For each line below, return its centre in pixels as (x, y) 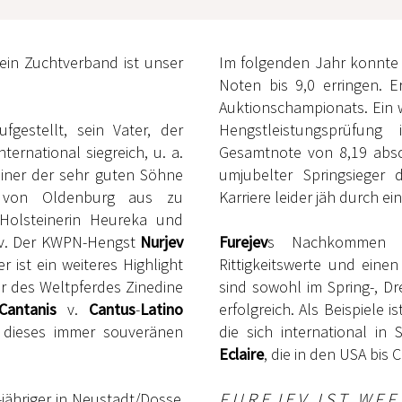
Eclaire (241, 354)
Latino (162, 310)
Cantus (112, 310)
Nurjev (162, 242)
